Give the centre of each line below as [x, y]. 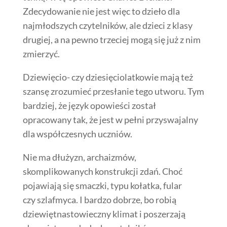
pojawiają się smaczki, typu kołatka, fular [102, 185]
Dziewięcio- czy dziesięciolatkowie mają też [108, 77]
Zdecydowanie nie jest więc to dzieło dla [101, 11]
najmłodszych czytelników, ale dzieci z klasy [107, 25]
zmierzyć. [41, 53]
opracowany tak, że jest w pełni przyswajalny [110, 119]
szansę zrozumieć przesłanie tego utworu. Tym [113, 91]
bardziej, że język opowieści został [89, 105]
